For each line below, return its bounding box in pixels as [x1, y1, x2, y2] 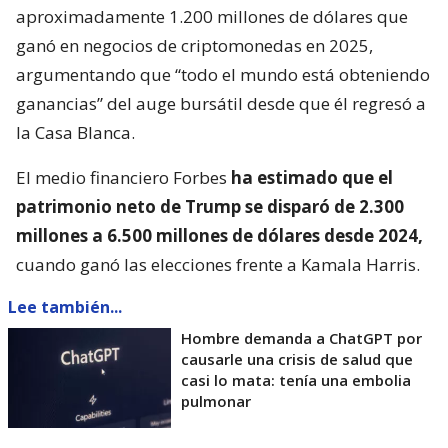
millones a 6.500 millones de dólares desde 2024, [16, 224, 423, 248]
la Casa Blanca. [16, 121, 135, 145]
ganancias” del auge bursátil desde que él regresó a [16, 92, 426, 116]
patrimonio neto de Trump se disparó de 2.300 [16, 195, 404, 219]
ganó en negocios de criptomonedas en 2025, [16, 34, 373, 58]
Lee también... [8, 296, 122, 319]
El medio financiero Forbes [16, 166, 231, 190]
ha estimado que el [231, 166, 393, 190]
